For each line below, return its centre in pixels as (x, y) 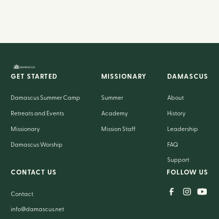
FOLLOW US (187, 173)
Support (178, 161)
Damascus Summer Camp (46, 98)
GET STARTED (34, 77)
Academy (114, 114)
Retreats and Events (38, 114)
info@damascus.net (38, 210)
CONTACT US (34, 173)
